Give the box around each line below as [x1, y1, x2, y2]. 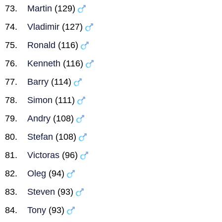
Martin [27, 3, 52, 13]
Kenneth [27, 58, 60, 68]
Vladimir [27, 22, 59, 32]
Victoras [27, 150, 59, 160]
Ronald [27, 40, 55, 50]
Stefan [27, 132, 53, 142]
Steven [27, 187, 55, 197]
